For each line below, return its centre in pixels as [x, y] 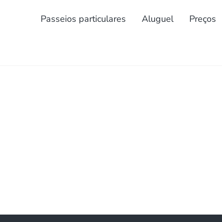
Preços [202, 19]
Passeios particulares [83, 19]
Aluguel [157, 19]
